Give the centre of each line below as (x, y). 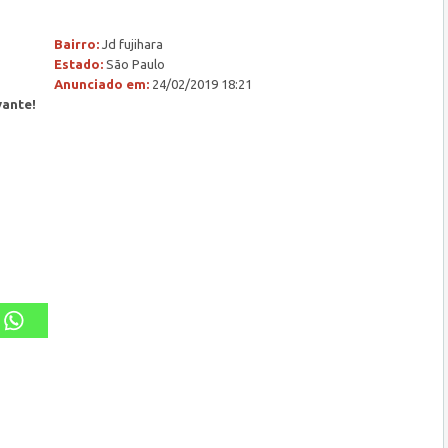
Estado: (78, 64)
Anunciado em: (101, 84)
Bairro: (76, 44)
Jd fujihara (131, 44)
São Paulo (134, 64)
